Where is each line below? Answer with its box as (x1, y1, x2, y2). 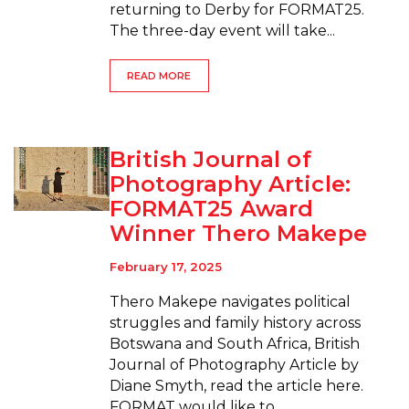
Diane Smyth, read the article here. (109, 376, 363, 394)
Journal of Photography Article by (109, 355, 359, 373)
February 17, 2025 (109, 258, 222, 274)
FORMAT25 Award (109, 195, 314, 223)
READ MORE (127, 69, 192, 82)
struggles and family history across (109, 313, 361, 331)
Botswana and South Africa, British (109, 334, 360, 352)
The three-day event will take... (109, 22, 335, 40)
